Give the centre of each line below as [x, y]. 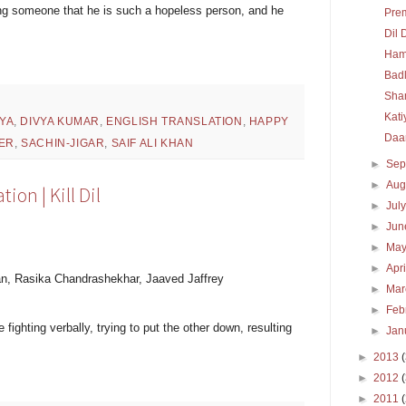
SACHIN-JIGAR [63, 143]
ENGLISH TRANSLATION [174, 121]
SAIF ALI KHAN [152, 143]
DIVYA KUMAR [60, 121]
